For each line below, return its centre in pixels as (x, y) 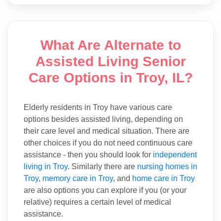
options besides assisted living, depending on (103, 119)
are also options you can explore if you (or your (105, 190)
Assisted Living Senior (110, 61)
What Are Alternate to (110, 45)
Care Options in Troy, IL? (110, 77)
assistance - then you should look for (88, 154)
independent (175, 154)
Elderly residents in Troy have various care (98, 107)
